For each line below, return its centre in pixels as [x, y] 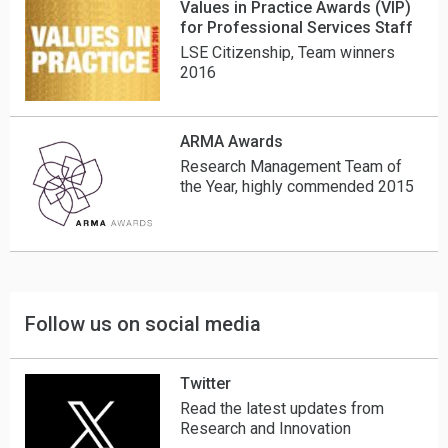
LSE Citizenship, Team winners [288, 52]
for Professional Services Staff [297, 27]
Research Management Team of [291, 167]
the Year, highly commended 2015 [297, 187]
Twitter [206, 383]
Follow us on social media [143, 323]
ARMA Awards [232, 142]
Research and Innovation [266, 428]
